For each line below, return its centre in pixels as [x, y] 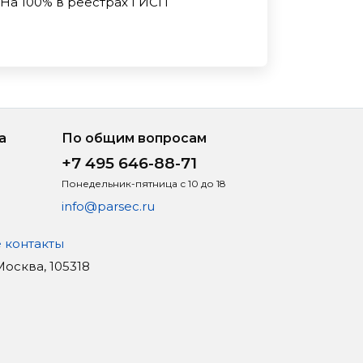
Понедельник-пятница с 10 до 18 [144, 184]
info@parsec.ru [108, 206]
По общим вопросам [134, 138]
